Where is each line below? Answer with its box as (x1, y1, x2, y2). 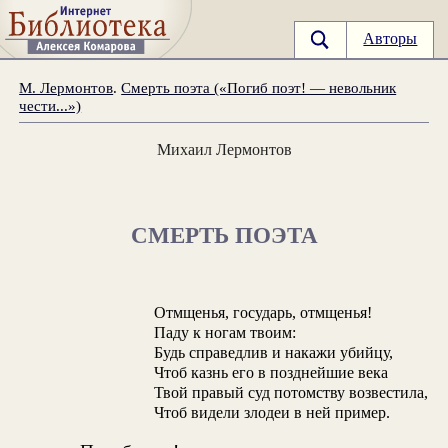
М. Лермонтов (19, 78, 114, 96)
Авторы (363, 30, 418, 48)
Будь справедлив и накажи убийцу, (153, 342, 393, 362)
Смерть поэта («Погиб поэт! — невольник (121, 78, 397, 96)
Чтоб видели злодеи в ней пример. (153, 402, 390, 422)
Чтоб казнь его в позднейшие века (153, 362, 388, 382)
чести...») (19, 96, 82, 114)
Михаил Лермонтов (156, 139, 292, 159)
